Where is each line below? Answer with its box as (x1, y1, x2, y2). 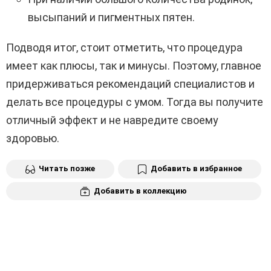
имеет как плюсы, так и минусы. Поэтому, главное (6, 59, 261, 72)
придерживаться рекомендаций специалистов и (6, 77, 255, 90)
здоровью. (6, 131, 59, 145)
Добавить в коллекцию (94, 186, 187, 195)
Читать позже (39, 163, 95, 173)
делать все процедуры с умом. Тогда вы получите (6, 95, 263, 108)
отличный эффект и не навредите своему (6, 113, 218, 126)
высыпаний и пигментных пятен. (28, 10, 195, 24)
